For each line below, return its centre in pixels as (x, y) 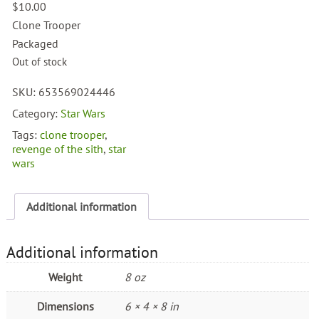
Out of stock (40, 62)
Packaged (36, 44)
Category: (37, 114)
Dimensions (65, 307)
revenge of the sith (58, 149)
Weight (66, 277)
